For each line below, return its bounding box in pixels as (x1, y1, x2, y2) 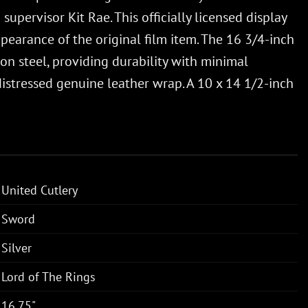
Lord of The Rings (1, 268, 96, 285)
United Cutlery (1, 181, 78, 198)
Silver (1, 239, 32, 256)
